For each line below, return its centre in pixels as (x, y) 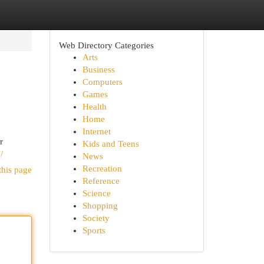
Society (96, 218)
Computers (102, 82)
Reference (101, 181)
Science (96, 193)
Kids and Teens (110, 144)
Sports (94, 230)
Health (94, 107)
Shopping (100, 206)
